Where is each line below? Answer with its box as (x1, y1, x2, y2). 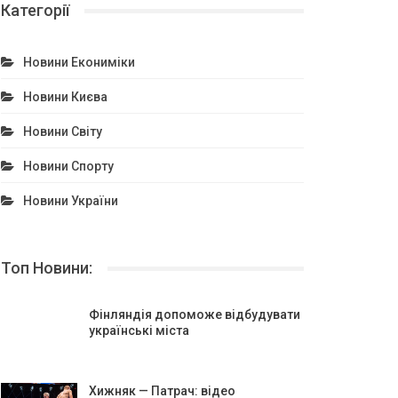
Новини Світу (22, 124, 102, 139)
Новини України (22, 194, 118, 208)
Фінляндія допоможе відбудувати (88, 307, 300, 322)
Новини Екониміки (22, 55, 135, 69)
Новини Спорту (22, 159, 114, 173)
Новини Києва (22, 90, 107, 104)
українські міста (88, 323, 189, 338)
